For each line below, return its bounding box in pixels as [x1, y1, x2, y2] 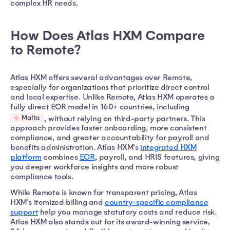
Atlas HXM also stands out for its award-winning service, [10, 217, 210, 227]
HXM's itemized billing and [10, 198, 105, 207]
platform [10, 152, 42, 162]
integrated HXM [140, 143, 197, 152]
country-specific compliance [105, 198, 208, 207]
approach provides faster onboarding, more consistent [10, 123, 207, 133]
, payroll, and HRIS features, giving [94, 152, 220, 162]
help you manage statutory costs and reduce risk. [38, 207, 217, 217]
